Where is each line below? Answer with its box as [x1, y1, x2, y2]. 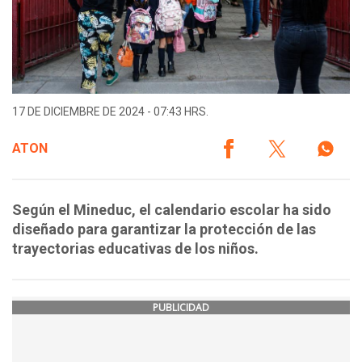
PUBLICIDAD [153, 301, 209, 315]
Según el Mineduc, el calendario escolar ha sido [12, 201, 331, 219]
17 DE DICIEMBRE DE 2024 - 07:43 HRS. [12, 105, 208, 119]
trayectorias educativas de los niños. [12, 240, 259, 258]
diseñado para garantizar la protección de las [12, 221, 316, 238]
